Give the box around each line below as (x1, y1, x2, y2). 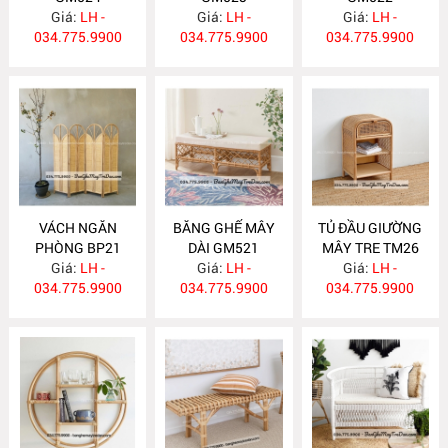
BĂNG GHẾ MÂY (172, 217, 275, 237)
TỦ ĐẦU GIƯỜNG (318, 217, 423, 237)
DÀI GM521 (188, 237, 260, 257)
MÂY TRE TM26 (321, 237, 419, 257)
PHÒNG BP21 (34, 237, 121, 257)
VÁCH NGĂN (38, 217, 117, 237)
